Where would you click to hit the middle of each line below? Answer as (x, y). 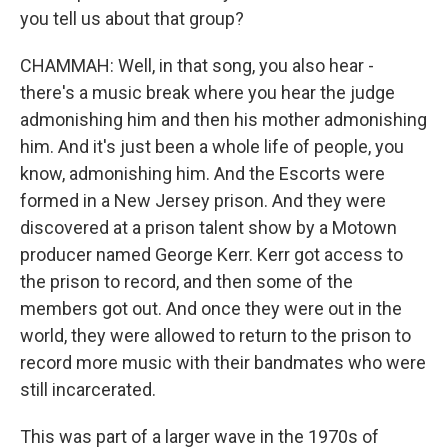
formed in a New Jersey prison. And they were (203, 200)
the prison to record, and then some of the (186, 281)
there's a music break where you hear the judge (207, 92)
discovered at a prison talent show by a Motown (208, 227)
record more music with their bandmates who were (223, 362)
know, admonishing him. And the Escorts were (202, 173)
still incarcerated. (88, 389)
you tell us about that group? (132, 18)
